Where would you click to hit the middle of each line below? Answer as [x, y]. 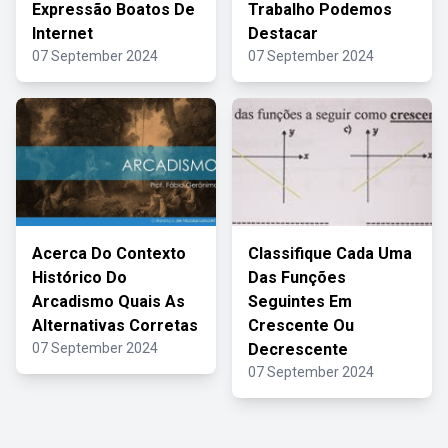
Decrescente [298, 349]
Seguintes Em [300, 301]
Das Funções [297, 277]
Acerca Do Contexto [109, 253]
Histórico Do [79, 277]
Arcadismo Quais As [108, 301]
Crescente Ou [301, 325]
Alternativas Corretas [115, 325]
